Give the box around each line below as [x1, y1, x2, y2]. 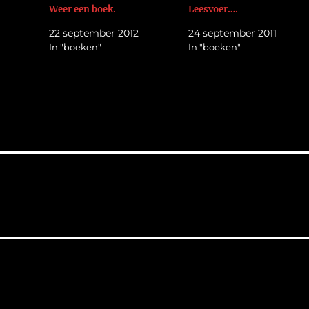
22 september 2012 [48, 26, 139, 39]
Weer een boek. [48, 3, 116, 15]
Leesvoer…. [188, 3, 238, 15]
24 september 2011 [188, 26, 277, 39]
